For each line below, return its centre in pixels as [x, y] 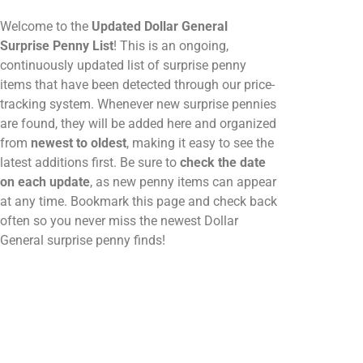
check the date [223, 163]
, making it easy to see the [200, 143]
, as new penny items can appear [183, 182]
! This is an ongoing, [171, 46]
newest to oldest [79, 143]
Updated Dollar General [160, 27]
